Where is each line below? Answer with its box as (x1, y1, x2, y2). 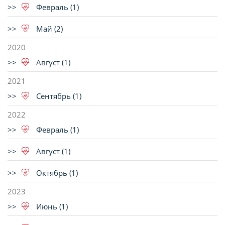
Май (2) (34, 24, 63, 34)
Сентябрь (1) (34, 91, 81, 101)
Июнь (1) (34, 201, 68, 212)
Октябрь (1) (34, 168, 78, 178)
